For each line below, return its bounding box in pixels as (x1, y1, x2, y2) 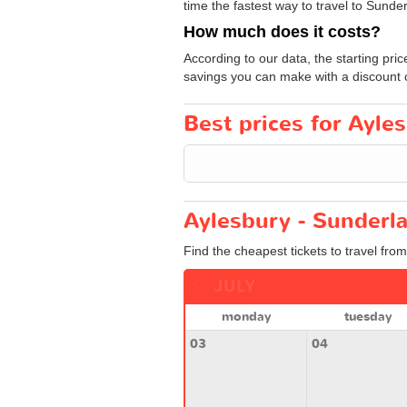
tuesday (343, 307, 392, 325)
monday (221, 307, 271, 325)
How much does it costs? (184, 22, 381, 41)
